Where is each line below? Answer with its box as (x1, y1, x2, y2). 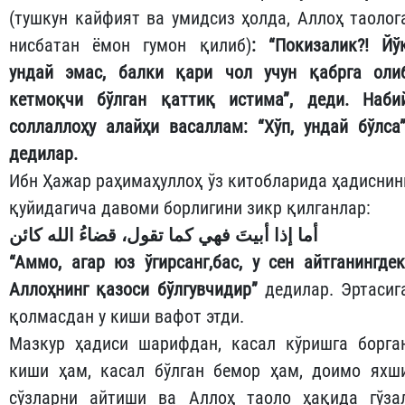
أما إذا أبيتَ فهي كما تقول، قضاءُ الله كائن (9, 224, 318, 247)
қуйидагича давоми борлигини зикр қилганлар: (9, 197, 371, 220)
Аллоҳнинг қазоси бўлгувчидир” (9, 278, 258, 301)
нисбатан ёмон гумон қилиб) (9, 34, 251, 57)
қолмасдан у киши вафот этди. (9, 306, 244, 328)
